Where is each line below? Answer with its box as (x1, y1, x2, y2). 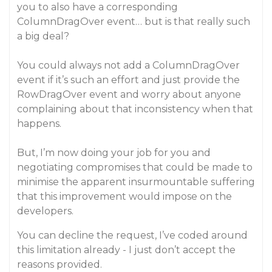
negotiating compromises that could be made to (17, 161, 253, 173)
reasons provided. (17, 259, 102, 270)
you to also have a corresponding (17, 1, 178, 13)
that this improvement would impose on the (17, 191, 232, 202)
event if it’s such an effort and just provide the (17, 74, 240, 86)
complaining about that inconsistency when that (17, 103, 253, 115)
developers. (17, 205, 73, 217)
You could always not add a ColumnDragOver (17, 59, 240, 71)
